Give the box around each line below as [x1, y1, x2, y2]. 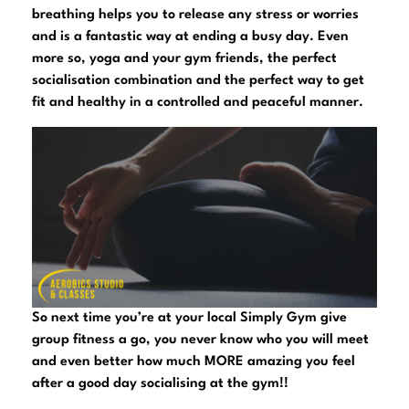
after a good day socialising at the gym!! [32, 377, 288, 392]
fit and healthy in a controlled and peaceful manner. [32, 95, 363, 110]
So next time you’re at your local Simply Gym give [32, 311, 347, 326]
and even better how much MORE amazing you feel [32, 355, 355, 370]
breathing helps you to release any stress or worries [32, 7, 359, 22]
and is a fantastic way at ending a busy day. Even [32, 29, 349, 44]
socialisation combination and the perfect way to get [32, 73, 364, 88]
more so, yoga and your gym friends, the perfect [32, 51, 337, 66]
